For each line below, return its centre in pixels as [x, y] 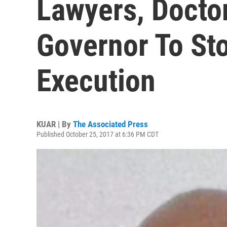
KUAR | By [55, 124]
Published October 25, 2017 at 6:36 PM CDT [98, 134]
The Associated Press [110, 124]
